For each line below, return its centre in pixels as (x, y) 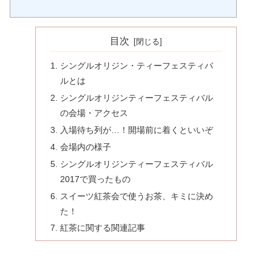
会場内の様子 (86, 147)
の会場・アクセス (94, 113)
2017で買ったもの (96, 179)
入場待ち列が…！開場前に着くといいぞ (137, 130)
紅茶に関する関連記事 (103, 228)
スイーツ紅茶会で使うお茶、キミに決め (137, 196)
